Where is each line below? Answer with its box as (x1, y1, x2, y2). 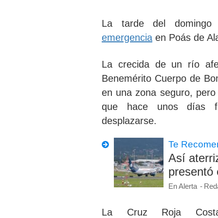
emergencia (101, 32, 152, 43)
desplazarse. (101, 115, 160, 127)
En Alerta (168, 182, 197, 191)
